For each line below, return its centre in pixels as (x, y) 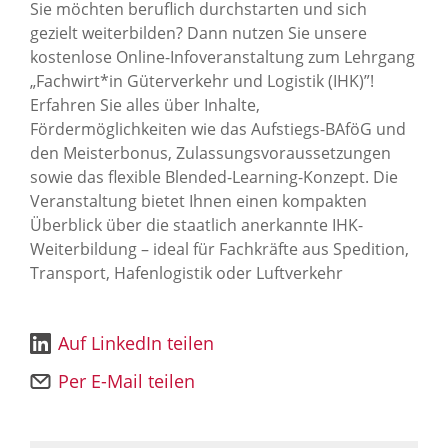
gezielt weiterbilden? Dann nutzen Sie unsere (198, 33)
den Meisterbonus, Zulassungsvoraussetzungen (210, 153)
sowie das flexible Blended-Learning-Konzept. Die (214, 177)
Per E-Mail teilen (126, 381)
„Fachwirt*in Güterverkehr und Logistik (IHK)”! (202, 81)
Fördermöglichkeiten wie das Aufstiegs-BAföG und (218, 129)
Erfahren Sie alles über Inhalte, (145, 105)
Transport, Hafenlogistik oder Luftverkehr (186, 273)
